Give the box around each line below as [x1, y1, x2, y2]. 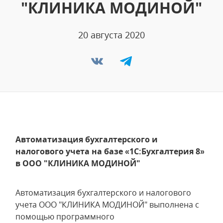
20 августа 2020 [78, 29, 145, 41]
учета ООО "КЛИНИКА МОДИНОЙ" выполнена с [15, 199, 199, 210]
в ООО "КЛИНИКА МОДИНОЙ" [15, 158, 140, 169]
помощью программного [15, 211, 114, 222]
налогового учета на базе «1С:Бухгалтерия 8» [15, 146, 205, 157]
